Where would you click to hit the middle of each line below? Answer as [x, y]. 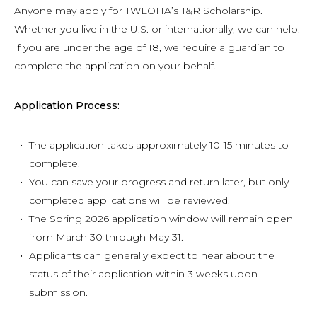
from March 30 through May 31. [106, 237]
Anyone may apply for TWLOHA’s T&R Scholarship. [138, 11]
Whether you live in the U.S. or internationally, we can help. [157, 29]
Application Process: [67, 105]
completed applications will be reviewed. [129, 200]
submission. [58, 292]
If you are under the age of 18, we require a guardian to [149, 47]
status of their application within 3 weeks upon [143, 274]
